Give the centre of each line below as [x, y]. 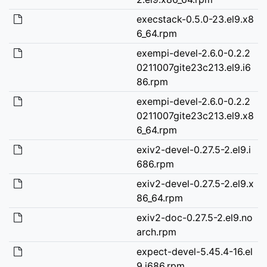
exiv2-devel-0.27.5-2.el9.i [193, 149]
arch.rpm [156, 232]
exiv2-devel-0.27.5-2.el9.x [195, 183]
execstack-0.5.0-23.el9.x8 [195, 19]
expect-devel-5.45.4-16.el [194, 251]
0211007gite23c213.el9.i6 [193, 67]
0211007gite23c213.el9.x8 [195, 115]
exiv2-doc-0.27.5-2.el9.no [194, 217]
